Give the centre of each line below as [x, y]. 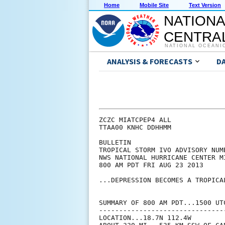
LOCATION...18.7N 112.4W [145, 218]
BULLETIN [115, 143]
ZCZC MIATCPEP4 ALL [135, 120]
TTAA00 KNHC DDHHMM [135, 128]
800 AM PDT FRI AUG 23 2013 [151, 165]
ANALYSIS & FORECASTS [150, 62]
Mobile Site [154, 5]
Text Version [205, 5]
